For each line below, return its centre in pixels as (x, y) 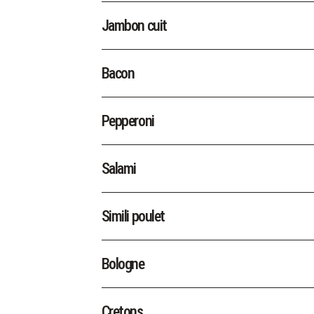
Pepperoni (128, 121)
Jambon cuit (134, 25)
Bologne (123, 264)
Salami (118, 168)
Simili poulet (133, 216)
